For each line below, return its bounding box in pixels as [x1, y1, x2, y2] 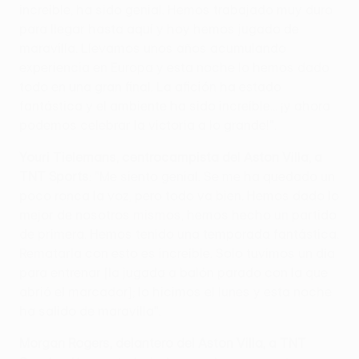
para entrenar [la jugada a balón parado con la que [19, 265, 328, 280]
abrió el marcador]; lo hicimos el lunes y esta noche [19, 284, 332, 300]
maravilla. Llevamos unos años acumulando [19, 41, 286, 56]
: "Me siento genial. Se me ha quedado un [89, 169, 335, 184]
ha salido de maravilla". [19, 304, 161, 319]
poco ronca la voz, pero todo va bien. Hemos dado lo [19, 188, 339, 204]
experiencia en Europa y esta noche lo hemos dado [19, 60, 329, 75]
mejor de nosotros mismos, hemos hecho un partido [19, 208, 337, 223]
